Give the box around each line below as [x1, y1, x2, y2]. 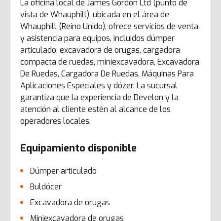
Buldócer [30, 182, 62, 192]
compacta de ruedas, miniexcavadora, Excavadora [20, 57, 199, 67]
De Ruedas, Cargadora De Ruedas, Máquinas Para [20, 69, 194, 79]
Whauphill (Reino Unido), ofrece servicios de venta [20, 21, 198, 32]
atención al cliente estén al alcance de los [20, 104, 171, 114]
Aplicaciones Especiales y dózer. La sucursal [20, 80, 178, 91]
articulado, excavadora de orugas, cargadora [20, 45, 180, 55]
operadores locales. [20, 116, 91, 126]
